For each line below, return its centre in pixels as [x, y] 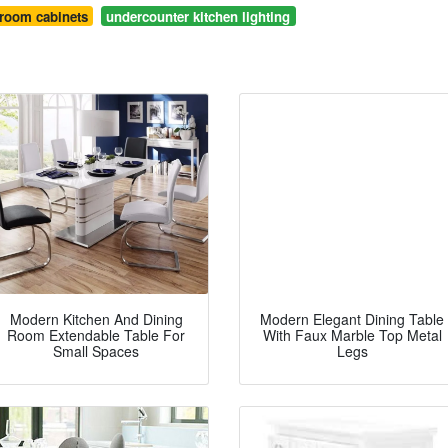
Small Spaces [96, 351]
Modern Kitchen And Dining [96, 319]
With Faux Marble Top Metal [352, 335]
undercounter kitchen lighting [198, 16]
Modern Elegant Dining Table [352, 319]
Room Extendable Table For [96, 335]
